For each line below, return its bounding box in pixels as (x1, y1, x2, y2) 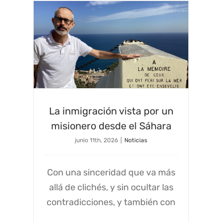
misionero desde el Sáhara (51, 119, 171, 132)
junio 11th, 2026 (75, 136, 118, 144)
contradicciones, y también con (47, 196, 175, 208)
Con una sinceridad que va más (47, 166, 175, 178)
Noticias (124, 136, 147, 144)
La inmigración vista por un (49, 105, 173, 117)
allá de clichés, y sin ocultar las (49, 181, 173, 193)
